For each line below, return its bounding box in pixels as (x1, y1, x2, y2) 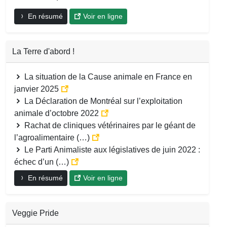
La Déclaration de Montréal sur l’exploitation (22, 96, 182, 105)
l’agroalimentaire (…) (14, 133, 92, 142)
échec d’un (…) (14, 157, 71, 166)
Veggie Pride (12, 208, 59, 217)
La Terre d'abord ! (12, 47, 74, 56)
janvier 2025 (14, 84, 61, 93)
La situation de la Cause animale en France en (22, 72, 192, 81)
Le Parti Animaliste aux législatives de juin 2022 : (22, 145, 200, 154)
